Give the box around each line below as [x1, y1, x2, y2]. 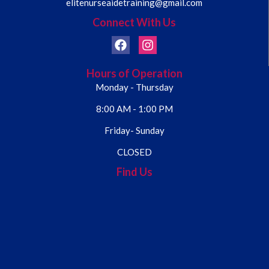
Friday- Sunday [104, 125, 165, 136]
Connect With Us [92, 16, 176, 29]
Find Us [116, 165, 153, 179]
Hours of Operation [86, 67, 183, 80]
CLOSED [117, 147, 152, 158]
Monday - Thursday [95, 82, 174, 93]
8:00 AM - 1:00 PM [96, 103, 173, 115]
